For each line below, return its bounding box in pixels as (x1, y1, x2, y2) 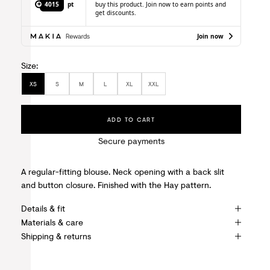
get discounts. (95, 8, 137, 17)
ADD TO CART (107, 115, 155, 124)
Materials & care (21, 216, 84, 228)
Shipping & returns (21, 230, 92, 242)
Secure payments (98, 134, 165, 146)
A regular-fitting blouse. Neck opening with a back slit (21, 166, 225, 178)
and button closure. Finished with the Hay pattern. (21, 179, 212, 191)
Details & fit (21, 202, 66, 215)
